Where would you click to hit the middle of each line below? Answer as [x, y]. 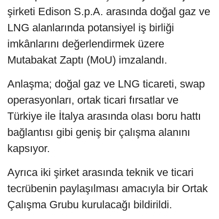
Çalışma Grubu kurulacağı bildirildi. [90, 204]
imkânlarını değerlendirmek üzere [86, 44]
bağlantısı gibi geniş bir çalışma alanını [99, 132]
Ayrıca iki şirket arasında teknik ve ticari [100, 172]
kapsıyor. [29, 148]
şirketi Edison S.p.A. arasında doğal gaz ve [109, 11]
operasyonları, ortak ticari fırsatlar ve [93, 100]
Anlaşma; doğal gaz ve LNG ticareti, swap [106, 84]
